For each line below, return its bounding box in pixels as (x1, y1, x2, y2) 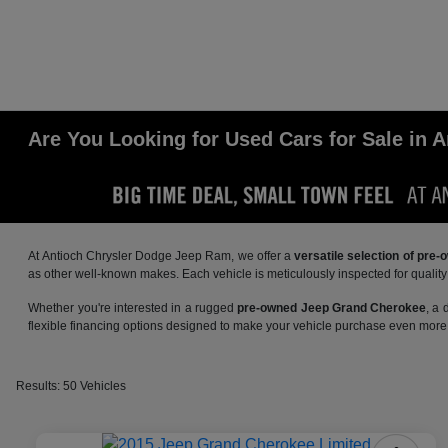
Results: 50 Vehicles (16, 379, 126, 393)
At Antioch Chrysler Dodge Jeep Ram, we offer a (28, 249, 295, 263)
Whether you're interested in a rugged (28, 301, 238, 315)
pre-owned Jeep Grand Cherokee (237, 301, 427, 315)
